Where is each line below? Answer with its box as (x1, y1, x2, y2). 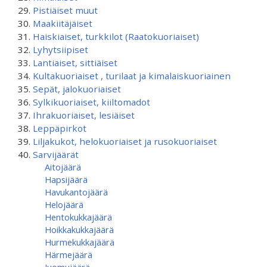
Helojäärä (45, 198, 83, 210)
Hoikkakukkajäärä (45, 223, 114, 235)
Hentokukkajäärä (45, 211, 112, 223)
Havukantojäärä (45, 186, 108, 198)
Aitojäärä (45, 161, 81, 173)
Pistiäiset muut (33, 4, 98, 16)
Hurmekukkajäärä (45, 236, 114, 248)
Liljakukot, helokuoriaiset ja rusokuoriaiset (33, 135, 217, 147)
